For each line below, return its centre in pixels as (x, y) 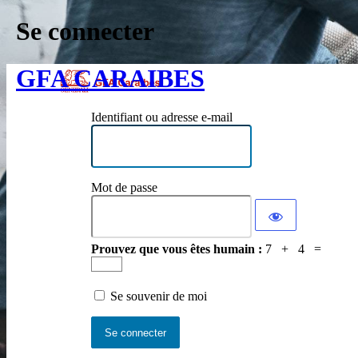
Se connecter (85, 32)
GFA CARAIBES (110, 78)
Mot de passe (124, 188)
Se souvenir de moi (158, 296)
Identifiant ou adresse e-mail (161, 117)
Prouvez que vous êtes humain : (178, 249)
